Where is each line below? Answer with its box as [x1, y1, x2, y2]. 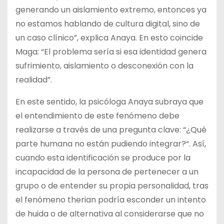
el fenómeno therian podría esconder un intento [15, 193, 206, 205]
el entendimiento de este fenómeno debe [15, 109, 179, 121]
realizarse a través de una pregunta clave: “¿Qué [15, 123, 206, 135]
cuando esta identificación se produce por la [15, 151, 190, 163]
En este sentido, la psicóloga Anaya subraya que [15, 95, 203, 107]
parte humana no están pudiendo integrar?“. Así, [15, 137, 206, 149]
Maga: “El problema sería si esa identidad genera [15, 45, 206, 57]
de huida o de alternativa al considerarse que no [15, 207, 204, 219]
